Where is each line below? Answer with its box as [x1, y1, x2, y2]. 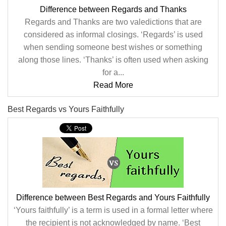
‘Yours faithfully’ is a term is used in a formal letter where [13, 206, 213, 214]
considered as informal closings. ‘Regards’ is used [23, 30, 203, 39]
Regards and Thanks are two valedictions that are [24, 18, 202, 26]
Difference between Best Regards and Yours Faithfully [16, 193, 210, 202]
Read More [93, 81, 133, 89]
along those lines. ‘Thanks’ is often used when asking [18, 55, 208, 64]
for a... [102, 68, 124, 77]
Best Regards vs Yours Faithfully [8, 105, 124, 114]
